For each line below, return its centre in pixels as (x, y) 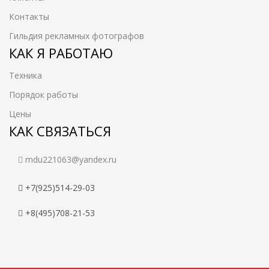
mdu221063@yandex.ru (71, 159)
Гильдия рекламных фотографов (77, 36)
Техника (26, 75)
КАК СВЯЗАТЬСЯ (60, 131)
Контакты (29, 17)
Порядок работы (44, 95)
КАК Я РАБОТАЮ (61, 53)
